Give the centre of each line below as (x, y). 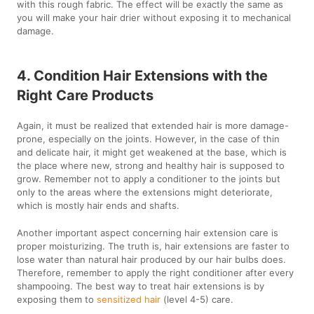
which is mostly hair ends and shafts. (98, 205)
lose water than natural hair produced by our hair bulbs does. (152, 259)
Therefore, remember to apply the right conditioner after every (156, 272)
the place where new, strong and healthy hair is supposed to (151, 165)
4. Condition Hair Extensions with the (143, 75)
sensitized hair (129, 299)
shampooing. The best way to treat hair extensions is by (141, 286)
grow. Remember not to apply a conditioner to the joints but (149, 178)
